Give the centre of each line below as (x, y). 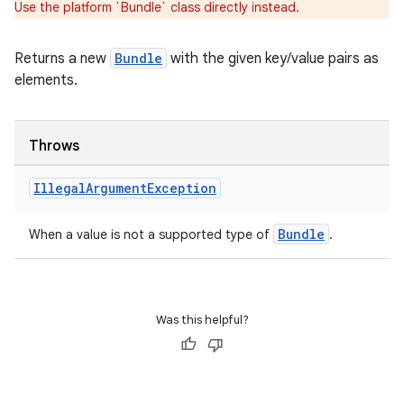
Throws (54, 146)
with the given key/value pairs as (273, 59)
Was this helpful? (202, 320)
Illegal (60, 188)
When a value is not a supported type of (151, 234)
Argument (116, 188)
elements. (46, 80)
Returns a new (62, 59)
